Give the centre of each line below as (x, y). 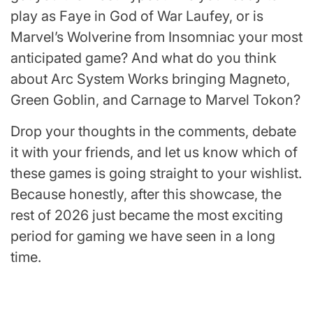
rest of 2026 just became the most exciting (147, 216)
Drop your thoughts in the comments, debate (153, 132)
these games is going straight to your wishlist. (156, 174)
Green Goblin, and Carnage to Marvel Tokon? (155, 100)
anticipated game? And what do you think (144, 58)
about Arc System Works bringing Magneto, (150, 79)
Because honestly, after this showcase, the (146, 195)
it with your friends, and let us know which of (154, 153)
